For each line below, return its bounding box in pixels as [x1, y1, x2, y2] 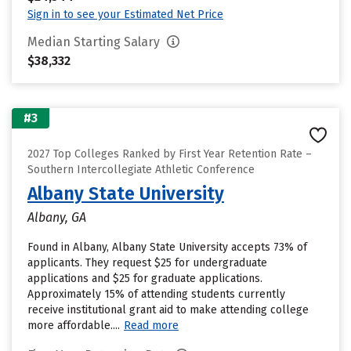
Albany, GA [27, 210, 86, 225]
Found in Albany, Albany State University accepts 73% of [27, 241, 307, 254]
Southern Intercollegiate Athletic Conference [27, 163, 255, 176]
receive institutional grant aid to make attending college [27, 303, 309, 317]
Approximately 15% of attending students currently [27, 288, 285, 301]
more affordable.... [27, 319, 120, 332]
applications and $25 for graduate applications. [27, 272, 262, 285]
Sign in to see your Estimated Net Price [27, 8, 223, 21]
